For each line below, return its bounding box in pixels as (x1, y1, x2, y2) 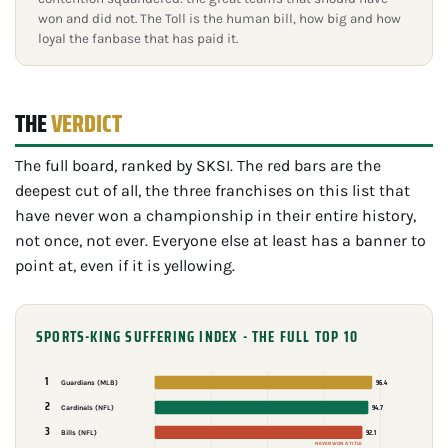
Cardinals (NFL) (60, 403, 114, 413)
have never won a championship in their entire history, (15, 205, 416, 225)
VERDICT (50, 104, 122, 143)
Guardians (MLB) (60, 378, 118, 388)
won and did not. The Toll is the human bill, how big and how (38, 10, 401, 26)
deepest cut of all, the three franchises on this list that (15, 180, 410, 200)
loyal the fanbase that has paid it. (38, 30, 238, 46)
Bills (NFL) (60, 428, 97, 438)
